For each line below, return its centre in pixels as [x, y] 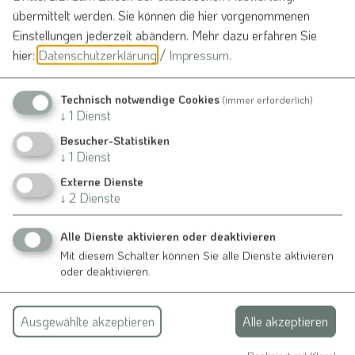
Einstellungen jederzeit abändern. [101, 35]
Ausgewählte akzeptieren [87, 321]
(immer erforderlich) [267, 99]
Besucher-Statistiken [115, 140]
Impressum [199, 55]
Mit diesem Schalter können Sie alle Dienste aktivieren [197, 255]
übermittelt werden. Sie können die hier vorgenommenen [161, 15]
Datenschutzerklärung [97, 55]
